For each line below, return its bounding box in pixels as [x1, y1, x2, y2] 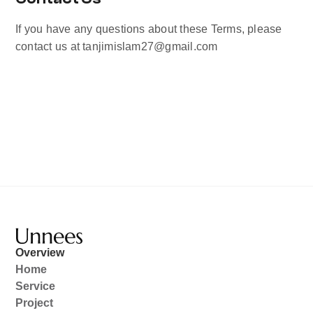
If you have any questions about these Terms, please [15, 23, 282, 35]
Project [15, 297, 53, 309]
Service [15, 280, 55, 292]
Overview [15, 247, 64, 259]
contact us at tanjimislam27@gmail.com [15, 41, 218, 52]
